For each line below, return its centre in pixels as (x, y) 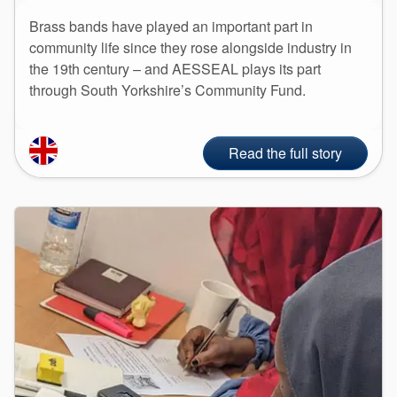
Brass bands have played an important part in (171, 26)
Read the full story (285, 152)
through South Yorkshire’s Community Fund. (167, 90)
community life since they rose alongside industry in (191, 47)
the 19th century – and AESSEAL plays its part (175, 68)
